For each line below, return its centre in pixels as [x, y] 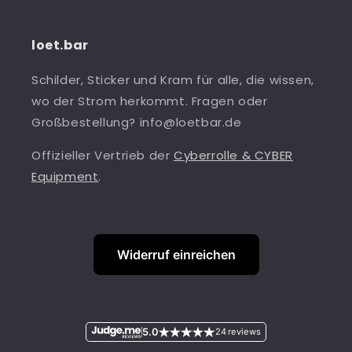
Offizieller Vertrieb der [103, 156]
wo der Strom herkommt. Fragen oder [150, 101]
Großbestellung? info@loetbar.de [137, 123]
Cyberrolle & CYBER [233, 156]
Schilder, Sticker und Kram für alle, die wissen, [173, 80]
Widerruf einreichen [176, 255]
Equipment [65, 177]
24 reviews [238, 332]
